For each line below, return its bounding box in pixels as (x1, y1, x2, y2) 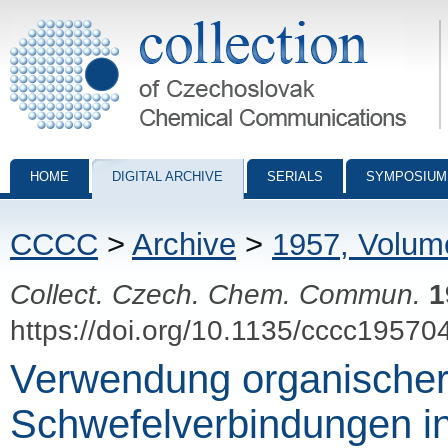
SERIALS (267, 169, 323, 184)
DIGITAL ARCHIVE (112, 169, 223, 184)
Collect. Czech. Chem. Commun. (10, 278, 421, 310)
